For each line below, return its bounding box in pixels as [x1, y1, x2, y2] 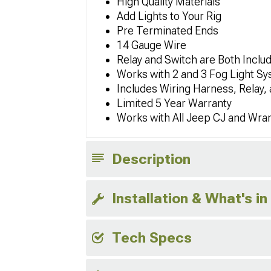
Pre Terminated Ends [117, 24, 218, 37]
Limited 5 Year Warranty [117, 97, 232, 109]
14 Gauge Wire [117, 39, 186, 51]
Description [112, 151, 191, 168]
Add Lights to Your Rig [117, 10, 221, 22]
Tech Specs [112, 229, 192, 246]
